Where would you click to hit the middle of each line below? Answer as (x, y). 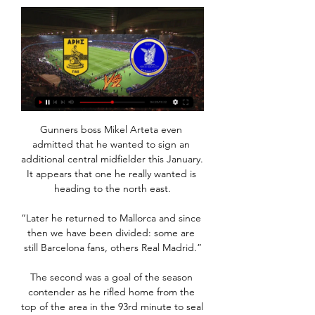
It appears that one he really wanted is (111, 174)
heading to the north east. (112, 189)
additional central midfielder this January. (112, 159)
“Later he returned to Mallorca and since (111, 218)
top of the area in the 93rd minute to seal (112, 307)
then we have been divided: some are (111, 233)
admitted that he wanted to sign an (111, 144)
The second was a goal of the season (111, 277)
